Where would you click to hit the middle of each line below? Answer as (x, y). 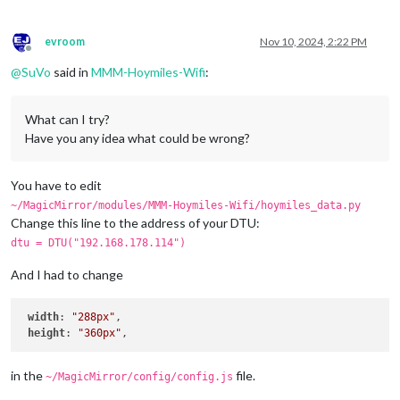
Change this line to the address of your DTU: (135, 222)
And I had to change (67, 274)
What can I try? (67, 119)
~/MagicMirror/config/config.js (139, 377)
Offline (45, 54)
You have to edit (56, 185)
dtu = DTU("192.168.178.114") (98, 242)
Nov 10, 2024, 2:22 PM (313, 41)
